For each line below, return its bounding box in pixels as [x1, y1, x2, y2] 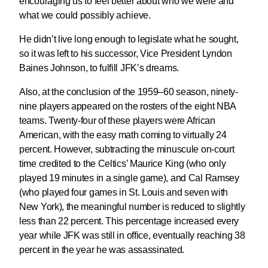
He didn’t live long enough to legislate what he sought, [19, 34, 239, 45]
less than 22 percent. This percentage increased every [19, 216, 239, 227]
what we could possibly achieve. [19, 10, 151, 21]
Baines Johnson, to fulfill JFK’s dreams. [19, 63, 179, 74]
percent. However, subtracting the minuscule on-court [19, 144, 234, 155]
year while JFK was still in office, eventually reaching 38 [19, 230, 245, 241]
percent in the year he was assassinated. [19, 245, 184, 255]
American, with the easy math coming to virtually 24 [19, 130, 227, 141]
